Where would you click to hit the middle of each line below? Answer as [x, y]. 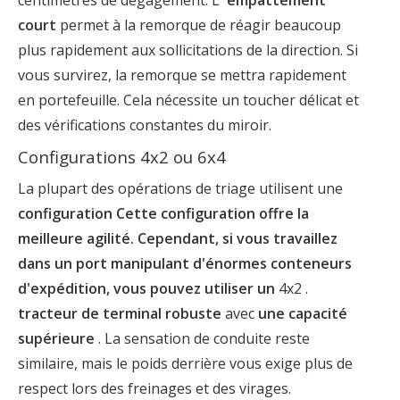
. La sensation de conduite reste [204, 338]
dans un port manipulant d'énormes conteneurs [185, 263]
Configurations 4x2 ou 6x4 [122, 156]
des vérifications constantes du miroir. [145, 125]
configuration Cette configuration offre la [163, 213]
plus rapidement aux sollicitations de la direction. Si [188, 50]
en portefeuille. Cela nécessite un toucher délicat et [188, 100]
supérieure [58, 338]
